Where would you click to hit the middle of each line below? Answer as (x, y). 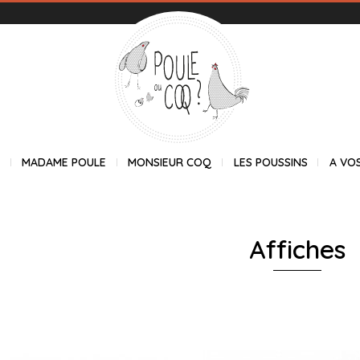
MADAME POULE (64, 163)
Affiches (297, 249)
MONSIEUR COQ (170, 163)
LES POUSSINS (270, 163)
